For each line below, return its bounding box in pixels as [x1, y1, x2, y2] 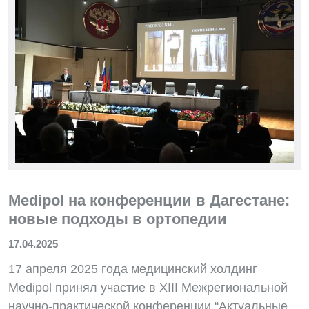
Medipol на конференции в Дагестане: [8, 191, 290, 209]
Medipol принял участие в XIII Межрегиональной [8, 280, 288, 295]
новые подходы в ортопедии [8, 210, 227, 228]
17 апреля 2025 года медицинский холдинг [8, 261, 257, 276]
